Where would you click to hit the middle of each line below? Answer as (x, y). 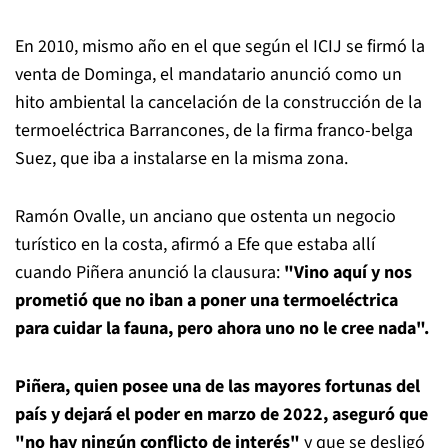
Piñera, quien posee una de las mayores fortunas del (217, 386)
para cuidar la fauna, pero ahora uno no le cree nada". (222, 328)
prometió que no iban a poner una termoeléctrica (206, 300)
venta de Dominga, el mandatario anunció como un (208, 74)
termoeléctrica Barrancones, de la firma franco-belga (214, 130)
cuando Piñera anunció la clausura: (149, 272)
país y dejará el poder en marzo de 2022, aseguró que (221, 414)
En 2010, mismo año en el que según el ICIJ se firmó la (220, 46)
